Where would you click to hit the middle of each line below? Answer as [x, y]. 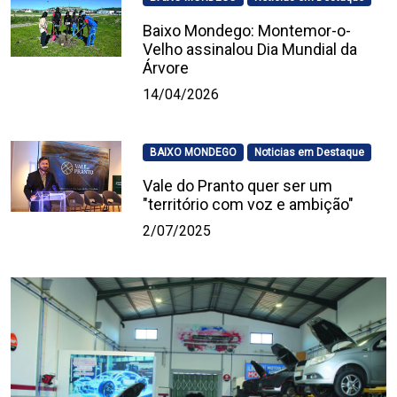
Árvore [166, 68]
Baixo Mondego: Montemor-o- [247, 31]
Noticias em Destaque [309, 153]
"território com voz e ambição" [249, 205]
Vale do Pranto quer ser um [238, 186]
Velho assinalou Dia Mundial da [250, 50]
